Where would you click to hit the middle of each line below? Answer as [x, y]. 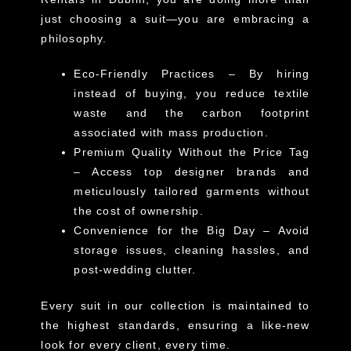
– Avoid [283, 231]
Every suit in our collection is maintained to [175, 306]
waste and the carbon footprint [192, 113]
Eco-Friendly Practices [145, 74]
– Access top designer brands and [192, 172]
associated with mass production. [171, 133]
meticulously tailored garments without [192, 192]
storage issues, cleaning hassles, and [192, 250]
